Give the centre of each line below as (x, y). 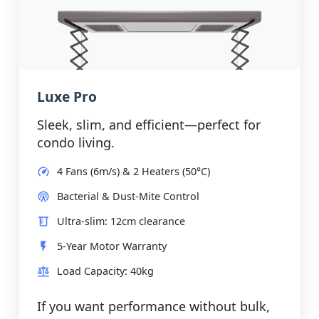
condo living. (76, 143)
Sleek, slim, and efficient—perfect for (149, 125)
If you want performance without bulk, (153, 307)
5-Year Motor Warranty (112, 246)
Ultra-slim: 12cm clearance (121, 221)
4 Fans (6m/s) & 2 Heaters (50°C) (134, 172)
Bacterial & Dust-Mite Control (128, 197)
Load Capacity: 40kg (105, 271)
